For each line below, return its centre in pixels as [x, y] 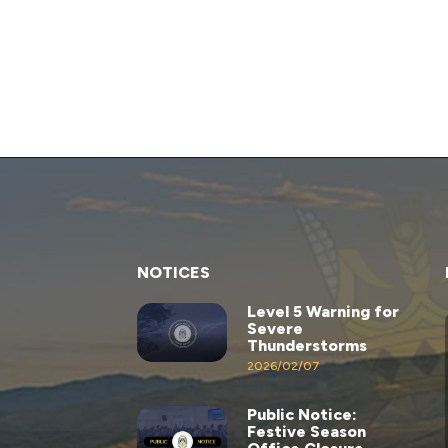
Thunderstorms [306, 345]
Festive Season [306, 431]
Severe [274, 328]
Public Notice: [301, 414]
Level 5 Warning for [322, 311]
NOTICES [173, 272]
